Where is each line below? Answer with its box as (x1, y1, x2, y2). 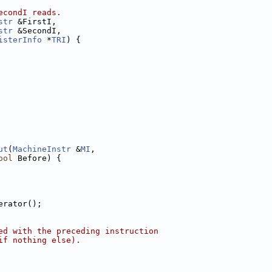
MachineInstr (13, 144, 71, 154)
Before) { (13, 154, 61, 163)
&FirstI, (13, 17, 56, 26)
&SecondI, (13, 26, 61, 35)
